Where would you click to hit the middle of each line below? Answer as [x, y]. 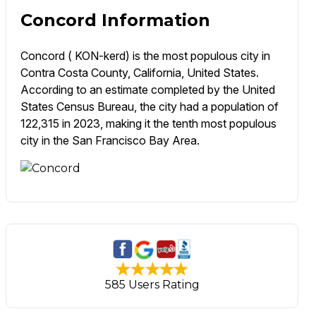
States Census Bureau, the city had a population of [149, 107]
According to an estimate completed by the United [147, 90]
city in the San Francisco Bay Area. [110, 141]
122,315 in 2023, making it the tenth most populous [148, 124]
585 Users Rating [152, 285]
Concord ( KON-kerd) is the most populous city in [145, 56]
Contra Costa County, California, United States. [139, 73]
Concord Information [115, 20]
